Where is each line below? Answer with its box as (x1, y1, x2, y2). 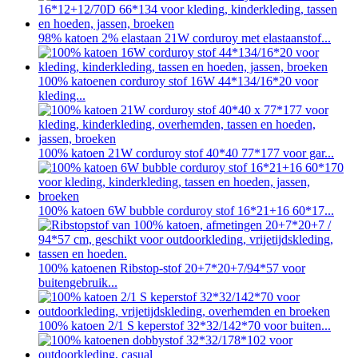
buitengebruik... (38, 276, 117, 290)
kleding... (38, 89, 86, 103)
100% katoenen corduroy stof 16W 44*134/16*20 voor (38, 74, 318, 89)
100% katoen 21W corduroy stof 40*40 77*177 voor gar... (38, 146, 334, 161)
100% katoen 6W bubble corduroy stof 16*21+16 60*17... (38, 204, 334, 218)
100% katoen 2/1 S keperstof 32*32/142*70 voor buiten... (38, 319, 331, 333)
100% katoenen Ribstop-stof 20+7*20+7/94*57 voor (38, 261, 305, 276)
